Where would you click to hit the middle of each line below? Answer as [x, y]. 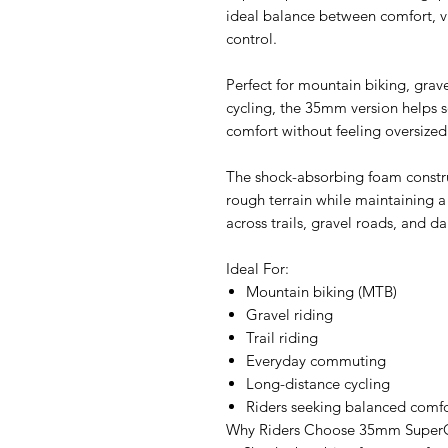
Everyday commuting [316, 361]
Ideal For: [257, 269]
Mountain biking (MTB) [321, 292]
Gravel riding [289, 315]
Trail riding [282, 338]
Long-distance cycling [318, 384]
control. [251, 39]
